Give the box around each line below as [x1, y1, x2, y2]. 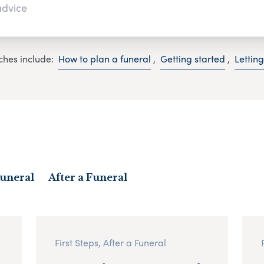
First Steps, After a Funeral [54, 235, 166, 249]
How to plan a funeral [58, 52, 151, 66]
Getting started [160, 52, 225, 66]
